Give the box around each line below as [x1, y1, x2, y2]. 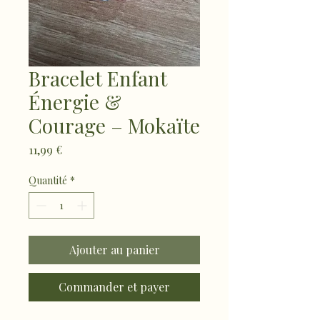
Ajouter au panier [69, 242, 160, 257]
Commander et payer [59, 279, 170, 294]
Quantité [29, 174, 67, 187]
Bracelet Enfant [29, 65, 167, 91]
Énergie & [29, 89, 121, 115]
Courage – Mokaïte [29, 112, 200, 139]
